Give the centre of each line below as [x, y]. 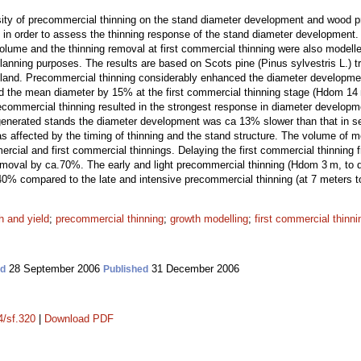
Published [126, 269]
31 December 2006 [194, 269]
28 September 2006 [54, 269]
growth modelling [209, 219]
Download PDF [79, 319]
